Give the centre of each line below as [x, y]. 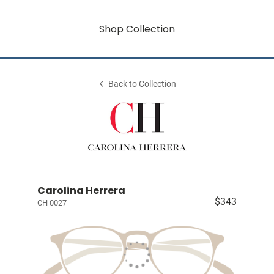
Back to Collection [143, 84]
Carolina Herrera [81, 191]
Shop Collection [137, 29]
